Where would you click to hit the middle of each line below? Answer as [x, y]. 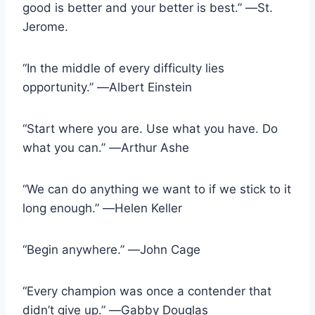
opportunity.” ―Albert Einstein [107, 87]
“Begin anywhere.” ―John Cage [111, 249]
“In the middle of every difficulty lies [123, 68]
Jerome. [45, 26]
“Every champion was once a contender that [147, 291]
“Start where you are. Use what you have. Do [150, 128]
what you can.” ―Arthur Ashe [106, 147]
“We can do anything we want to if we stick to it [157, 189]
